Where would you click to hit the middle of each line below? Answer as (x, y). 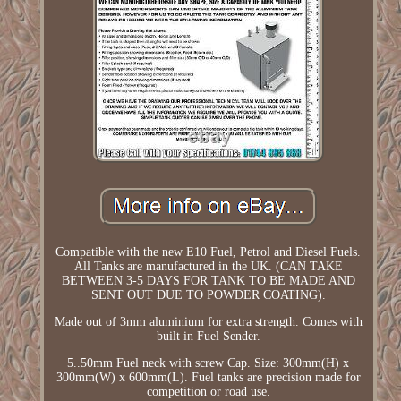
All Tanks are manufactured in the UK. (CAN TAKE (208, 267)
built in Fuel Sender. (208, 337)
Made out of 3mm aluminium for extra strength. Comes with (208, 322)
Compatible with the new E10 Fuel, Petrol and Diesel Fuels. (209, 252)
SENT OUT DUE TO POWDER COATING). (208, 295)
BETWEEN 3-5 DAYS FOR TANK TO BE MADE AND (208, 281)
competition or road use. (208, 392)
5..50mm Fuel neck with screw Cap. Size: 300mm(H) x (209, 363)
